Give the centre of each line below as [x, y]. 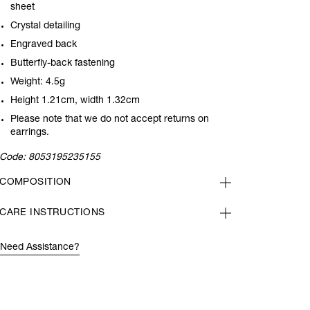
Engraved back [44, 45]
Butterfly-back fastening [63, 64]
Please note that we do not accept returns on [110, 120]
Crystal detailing [46, 26]
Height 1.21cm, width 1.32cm [75, 101]
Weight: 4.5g [38, 82]
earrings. [30, 133]
